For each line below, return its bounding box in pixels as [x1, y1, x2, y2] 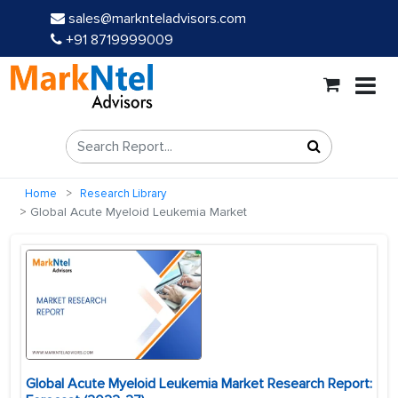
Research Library [80, 187, 166, 202]
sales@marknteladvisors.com [68, 10, 246, 28]
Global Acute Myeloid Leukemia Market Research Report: [26, 375, 372, 394]
